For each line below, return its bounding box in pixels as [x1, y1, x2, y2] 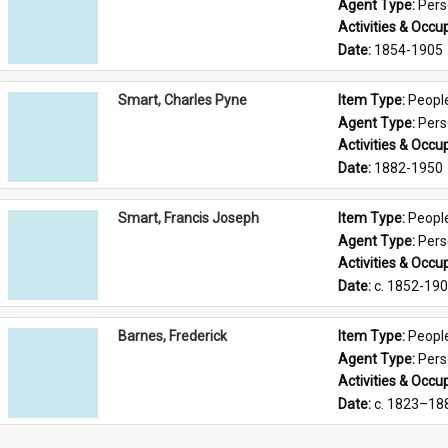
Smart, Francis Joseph [118, 210, 260, 226]
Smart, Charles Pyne [118, 92, 248, 108]
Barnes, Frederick [118, 328, 228, 344]
